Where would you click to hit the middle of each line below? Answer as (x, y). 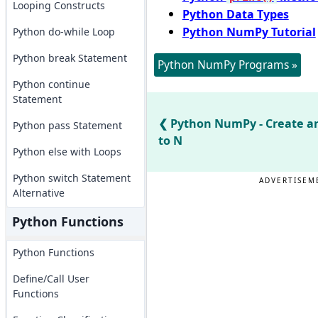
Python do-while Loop (64, 32)
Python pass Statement (67, 125)
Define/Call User (51, 279)
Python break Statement (70, 58)
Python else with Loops (67, 152)
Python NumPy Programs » (227, 65)
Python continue (51, 84)
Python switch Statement (71, 178)
